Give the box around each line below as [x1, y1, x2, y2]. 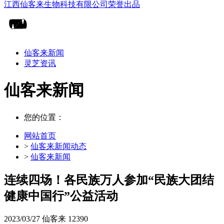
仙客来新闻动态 [30, 141, 86, 150]
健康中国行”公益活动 [4, 189, 118, 203]
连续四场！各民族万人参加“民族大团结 [4, 173, 214, 187]
